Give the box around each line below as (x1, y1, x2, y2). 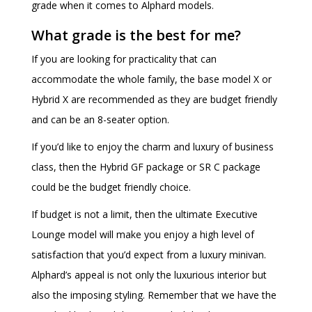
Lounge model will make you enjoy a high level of (31, 228, 254, 242)
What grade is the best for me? (31, 26, 241, 45)
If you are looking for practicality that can (31, 52, 217, 66)
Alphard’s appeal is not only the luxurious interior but (31, 268, 267, 282)
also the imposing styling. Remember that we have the (31, 288, 276, 302)
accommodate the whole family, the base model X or (31, 72, 272, 86)
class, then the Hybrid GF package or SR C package (31, 160, 260, 174)
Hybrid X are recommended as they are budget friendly (31, 93, 277, 107)
